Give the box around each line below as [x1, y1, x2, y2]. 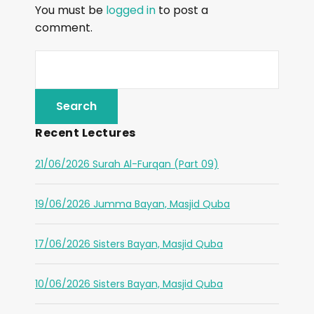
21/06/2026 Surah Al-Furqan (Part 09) [35, 157, 219, 171]
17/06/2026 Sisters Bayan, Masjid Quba [35, 237, 223, 251]
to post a [156, 2, 208, 18]
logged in [106, 2, 156, 18]
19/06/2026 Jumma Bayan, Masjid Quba [35, 197, 230, 211]
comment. [35, 20, 93, 36]
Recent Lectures [35, 125, 136, 141]
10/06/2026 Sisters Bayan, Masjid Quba [35, 277, 223, 291]
